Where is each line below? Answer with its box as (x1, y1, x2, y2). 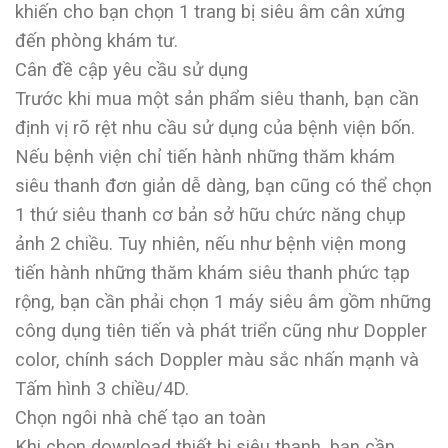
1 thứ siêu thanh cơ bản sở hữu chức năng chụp (15, 204, 406, 226)
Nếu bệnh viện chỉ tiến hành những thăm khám (15, 146, 395, 168)
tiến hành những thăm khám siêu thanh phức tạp (15, 262, 410, 284)
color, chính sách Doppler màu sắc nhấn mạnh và (15, 349, 419, 371)
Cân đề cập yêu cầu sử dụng (15, 59, 248, 81)
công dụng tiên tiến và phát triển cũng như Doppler (15, 320, 427, 342)
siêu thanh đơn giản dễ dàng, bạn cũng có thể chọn (15, 175, 432, 197)
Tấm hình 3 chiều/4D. (15, 378, 189, 400)
